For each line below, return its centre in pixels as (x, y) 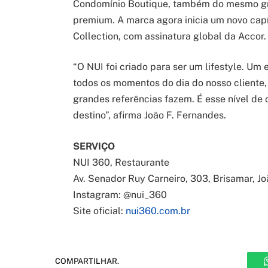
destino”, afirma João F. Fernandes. (149, 115)
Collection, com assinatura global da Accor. (169, 36)
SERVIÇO (94, 146)
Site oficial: (99, 211)
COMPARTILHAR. (87, 261)
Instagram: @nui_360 (120, 194)
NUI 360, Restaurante (121, 162)
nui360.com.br (158, 211)
